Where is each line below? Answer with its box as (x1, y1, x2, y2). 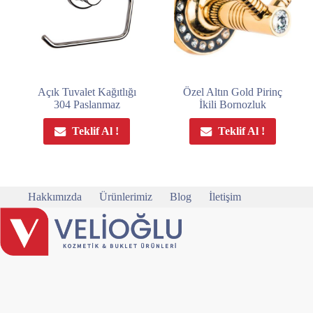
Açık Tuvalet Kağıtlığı (37, 86, 136, 99)
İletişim (209, 191, 241, 203)
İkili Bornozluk (198, 99, 266, 111)
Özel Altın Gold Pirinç (182, 86, 282, 99)
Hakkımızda (28, 191, 82, 203)
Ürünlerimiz (99, 191, 152, 203)
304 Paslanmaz (53, 99, 120, 111)
